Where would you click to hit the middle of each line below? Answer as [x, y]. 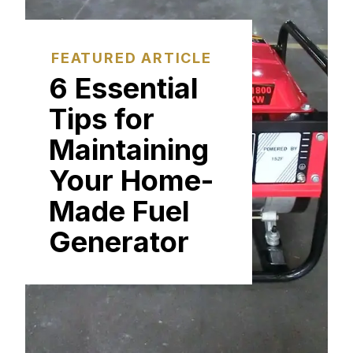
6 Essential [124, 88]
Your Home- [131, 180]
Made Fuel [119, 211]
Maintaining [129, 150]
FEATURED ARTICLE [132, 58]
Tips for [102, 119]
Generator [119, 242]
